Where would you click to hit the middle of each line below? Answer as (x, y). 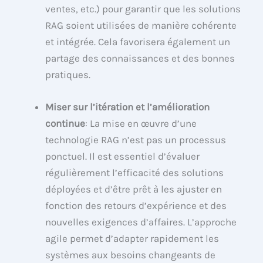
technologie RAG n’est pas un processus (136, 139)
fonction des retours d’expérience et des (136, 205)
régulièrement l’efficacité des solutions (135, 172)
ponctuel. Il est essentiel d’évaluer (123, 156)
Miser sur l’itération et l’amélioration (128, 107)
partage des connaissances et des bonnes (140, 58)
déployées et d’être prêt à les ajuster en (134, 189)
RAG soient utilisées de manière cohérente (141, 25)
